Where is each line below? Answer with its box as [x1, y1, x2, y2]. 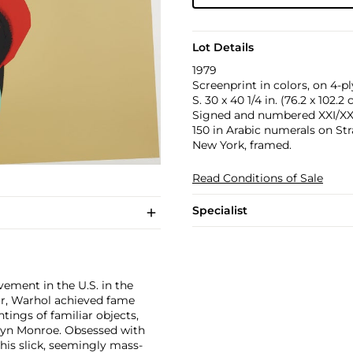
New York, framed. [191, 138, 292, 152]
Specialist [191, 203, 247, 217]
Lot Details [191, 40, 254, 54]
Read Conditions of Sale [191, 171, 323, 185]
